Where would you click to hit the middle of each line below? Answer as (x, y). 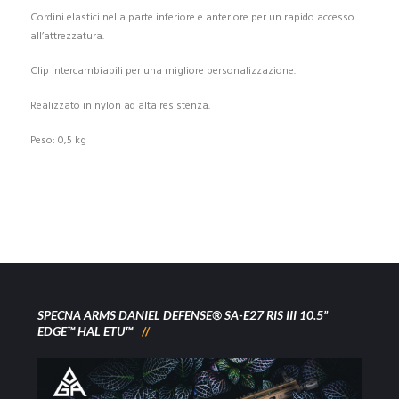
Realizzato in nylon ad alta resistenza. (120, 106)
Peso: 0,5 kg (58, 140)
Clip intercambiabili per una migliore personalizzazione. (163, 71)
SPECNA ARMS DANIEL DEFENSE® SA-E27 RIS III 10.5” (183, 314)
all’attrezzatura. (67, 36)
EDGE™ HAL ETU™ (85, 330)
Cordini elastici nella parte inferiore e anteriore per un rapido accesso (192, 17)
